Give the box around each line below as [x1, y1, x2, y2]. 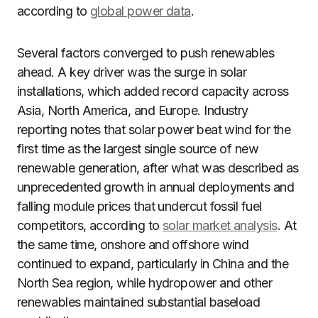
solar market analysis [162, 218, 278, 233]
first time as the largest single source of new [17, 141, 259, 156]
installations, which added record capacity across [17, 84, 289, 99]
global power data [89, 4, 191, 18]
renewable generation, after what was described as [17, 160, 299, 175]
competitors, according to [17, 218, 163, 233]
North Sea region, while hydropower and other [17, 275, 273, 290]
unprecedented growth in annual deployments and [17, 180, 295, 194]
